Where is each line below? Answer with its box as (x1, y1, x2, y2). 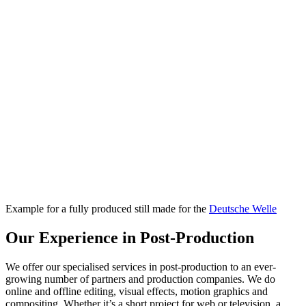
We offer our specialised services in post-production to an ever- (5, 260, 276, 273)
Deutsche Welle (209, 202, 277, 214)
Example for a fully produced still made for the (5, 202, 209, 214)
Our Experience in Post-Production (5, 228, 254, 247)
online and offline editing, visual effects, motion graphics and (5, 285, 268, 297)
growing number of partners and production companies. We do (5, 273, 275, 285)
